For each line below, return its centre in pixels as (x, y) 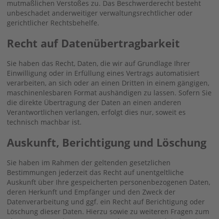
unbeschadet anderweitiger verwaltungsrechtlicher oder (100, 13)
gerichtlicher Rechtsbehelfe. (53, 22)
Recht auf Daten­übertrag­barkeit (93, 43)
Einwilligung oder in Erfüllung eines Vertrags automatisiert (103, 73)
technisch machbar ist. (44, 122)
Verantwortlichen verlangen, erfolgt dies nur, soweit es (96, 112)
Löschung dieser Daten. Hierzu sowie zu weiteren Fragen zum (108, 211)
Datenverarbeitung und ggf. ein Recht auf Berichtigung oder (106, 201)
